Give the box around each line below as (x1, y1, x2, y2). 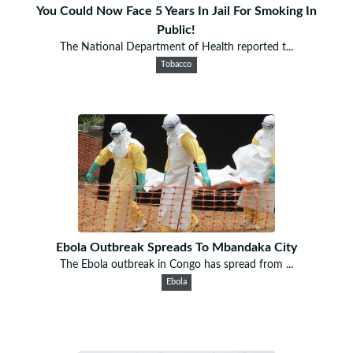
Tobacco (161, 60, 192, 69)
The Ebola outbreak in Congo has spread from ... (59, 258, 293, 270)
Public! (157, 23, 196, 36)
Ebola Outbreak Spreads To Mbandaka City (55, 240, 297, 254)
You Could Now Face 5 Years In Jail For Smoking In (35, 4, 317, 17)
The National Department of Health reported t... (59, 41, 293, 53)
